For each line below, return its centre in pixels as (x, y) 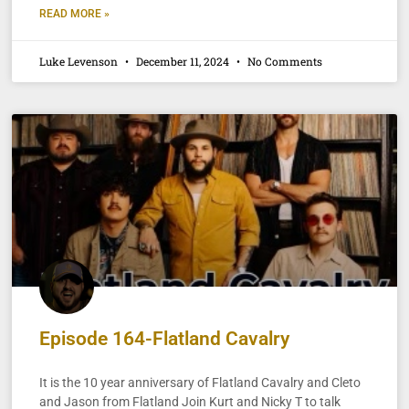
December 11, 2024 (183, 61)
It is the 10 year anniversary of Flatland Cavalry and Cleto (200, 383)
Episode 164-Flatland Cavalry (165, 339)
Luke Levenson (80, 61)
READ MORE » (75, 13)
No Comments (284, 61)
